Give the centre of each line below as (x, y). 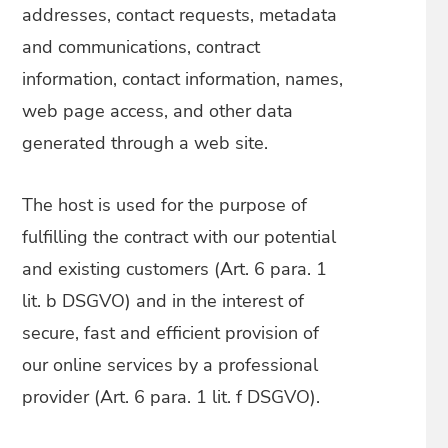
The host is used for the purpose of (165, 205)
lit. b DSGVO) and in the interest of (163, 301)
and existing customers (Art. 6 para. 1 (175, 269)
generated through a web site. (145, 143)
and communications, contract (141, 47)
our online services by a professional (170, 365)
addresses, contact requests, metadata (180, 15)
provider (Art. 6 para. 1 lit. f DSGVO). (171, 397)
